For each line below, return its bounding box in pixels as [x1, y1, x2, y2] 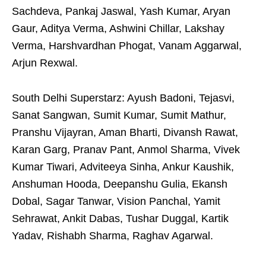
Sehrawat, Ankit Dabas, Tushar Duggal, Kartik [12, 213, 229, 225]
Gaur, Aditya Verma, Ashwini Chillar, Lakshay [12, 23, 224, 35]
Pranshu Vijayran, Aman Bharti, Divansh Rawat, [12, 126, 238, 139]
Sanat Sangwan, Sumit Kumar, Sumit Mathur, [12, 109, 226, 122]
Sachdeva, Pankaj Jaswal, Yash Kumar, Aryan [12, 5, 230, 18]
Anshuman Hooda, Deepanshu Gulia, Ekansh [12, 178, 227, 191]
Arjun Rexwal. [12, 57, 78, 69]
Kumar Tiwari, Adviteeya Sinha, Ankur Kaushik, [12, 161, 234, 173]
